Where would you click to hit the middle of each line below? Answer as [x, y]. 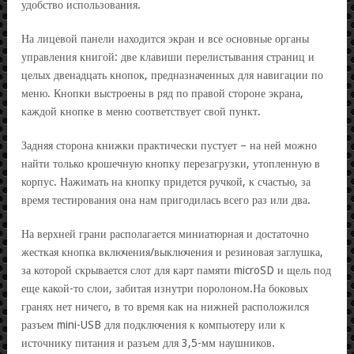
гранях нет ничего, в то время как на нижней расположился [165, 306]
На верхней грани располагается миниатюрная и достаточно [165, 233]
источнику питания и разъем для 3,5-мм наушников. [148, 343]
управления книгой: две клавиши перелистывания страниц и [168, 56]
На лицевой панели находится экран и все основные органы [165, 38]
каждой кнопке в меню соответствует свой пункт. [141, 111]
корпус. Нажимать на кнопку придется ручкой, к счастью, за [166, 181]
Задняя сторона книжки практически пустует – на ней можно [169, 145]
